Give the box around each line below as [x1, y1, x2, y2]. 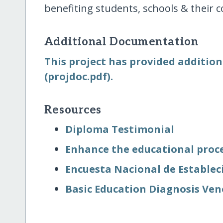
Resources [44, 103, 102, 117]
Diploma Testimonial [65, 122, 175, 136]
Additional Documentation [44, 35, 199, 49]
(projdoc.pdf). [44, 69, 113, 83]
